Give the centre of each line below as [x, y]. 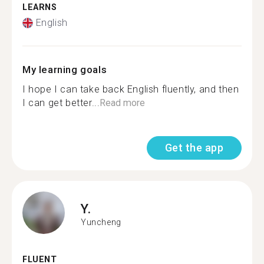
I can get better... [61, 103]
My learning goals [65, 70]
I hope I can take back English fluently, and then [131, 89]
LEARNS [40, 7]
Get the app [194, 148]
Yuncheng [101, 222]
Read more [123, 103]
